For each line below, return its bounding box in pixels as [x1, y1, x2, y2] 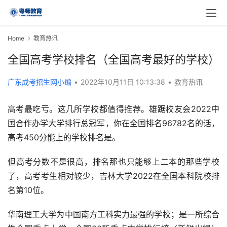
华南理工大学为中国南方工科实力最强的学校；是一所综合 [8, 209, 219, 220]
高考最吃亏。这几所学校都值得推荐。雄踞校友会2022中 [8, 104, 219, 115]
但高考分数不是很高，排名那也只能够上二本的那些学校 [8, 157, 219, 167]
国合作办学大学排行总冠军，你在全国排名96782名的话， [8, 118, 219, 129]
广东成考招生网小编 [8, 78, 71, 87]
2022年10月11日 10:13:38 [81, 78, 167, 87]
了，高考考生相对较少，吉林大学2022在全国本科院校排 [8, 171, 219, 181]
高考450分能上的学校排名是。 [8, 132, 120, 143]
